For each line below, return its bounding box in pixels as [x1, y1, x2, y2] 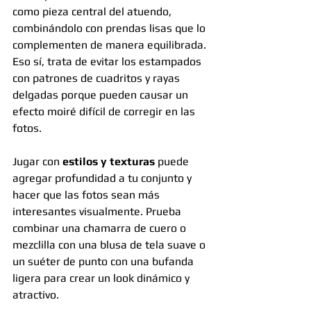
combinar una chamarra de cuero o [12, 221, 189, 235]
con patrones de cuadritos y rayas [12, 72, 183, 85]
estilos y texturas [62, 155, 155, 169]
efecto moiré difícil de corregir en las [12, 105, 198, 119]
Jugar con [12, 155, 62, 169]
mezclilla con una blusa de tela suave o [12, 238, 208, 252]
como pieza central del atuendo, [12, 5, 174, 19]
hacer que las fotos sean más [12, 188, 162, 202]
